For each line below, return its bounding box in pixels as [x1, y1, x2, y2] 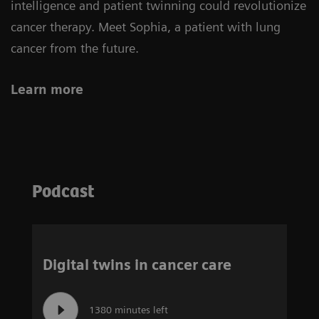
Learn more [11, 81, 83, 97]
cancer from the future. [11, 40, 139, 56]
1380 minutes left [89, 303, 168, 315]
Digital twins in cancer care [43, 256, 231, 273]
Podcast [32, 182, 95, 202]
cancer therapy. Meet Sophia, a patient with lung [11, 19, 281, 34]
